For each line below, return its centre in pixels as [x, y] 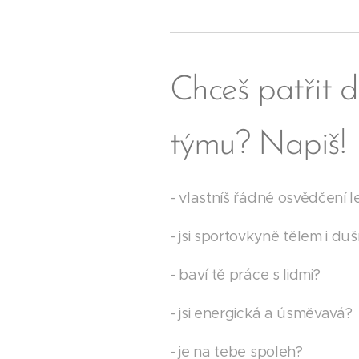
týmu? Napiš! [258, 145]
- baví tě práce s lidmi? [245, 274]
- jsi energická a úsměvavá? [261, 313]
